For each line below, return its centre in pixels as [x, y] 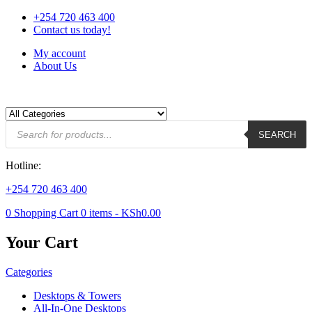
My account [60, 53]
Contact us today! [72, 30]
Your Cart [42, 242]
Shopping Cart [47, 213]
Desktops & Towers [77, 295]
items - [104, 213]
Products [24, 125]
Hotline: [23, 165]
